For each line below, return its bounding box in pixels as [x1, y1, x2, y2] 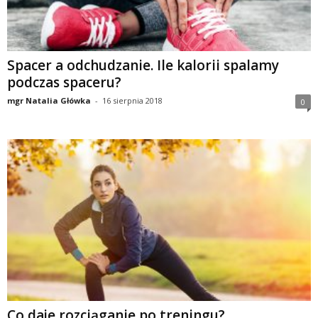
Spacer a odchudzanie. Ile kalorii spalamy [7, 55, 279, 75]
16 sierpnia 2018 [102, 94, 163, 106]
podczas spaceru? [7, 72, 121, 92]
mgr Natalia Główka [7, 94, 91, 106]
